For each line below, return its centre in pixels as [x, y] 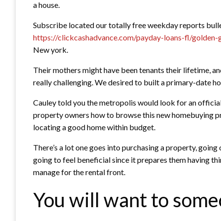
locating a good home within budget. [94, 127]
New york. [51, 49]
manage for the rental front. [79, 172]
